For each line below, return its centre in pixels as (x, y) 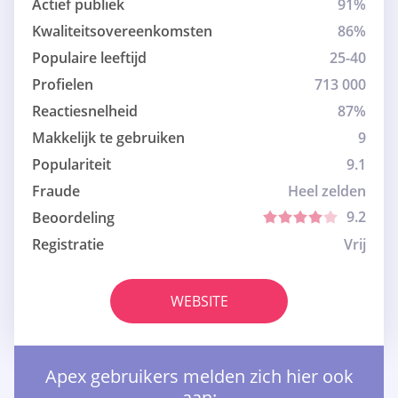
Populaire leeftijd (89, 58)
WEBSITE (199, 302)
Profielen (63, 85)
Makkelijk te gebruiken (108, 138)
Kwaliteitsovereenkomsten (122, 32)
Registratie (68, 245)
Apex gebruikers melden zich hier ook (199, 377)
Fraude (56, 191)
